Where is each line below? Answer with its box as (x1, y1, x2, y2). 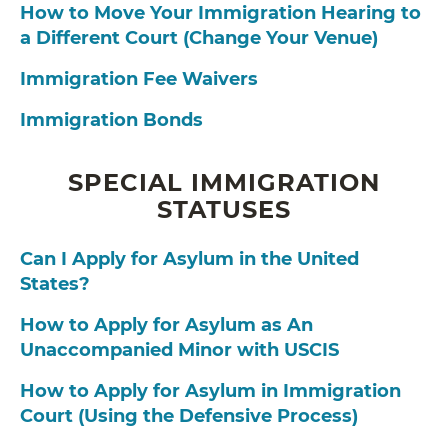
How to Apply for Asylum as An (20, 314, 313, 337)
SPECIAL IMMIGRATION (68, 168, 380, 198)
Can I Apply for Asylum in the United (20, 248, 359, 271)
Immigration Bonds (20, 109, 203, 132)
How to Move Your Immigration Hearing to (20, 2, 421, 25)
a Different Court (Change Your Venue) (20, 27, 378, 50)
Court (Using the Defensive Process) (20, 405, 358, 428)
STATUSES (157, 195, 291, 225)
